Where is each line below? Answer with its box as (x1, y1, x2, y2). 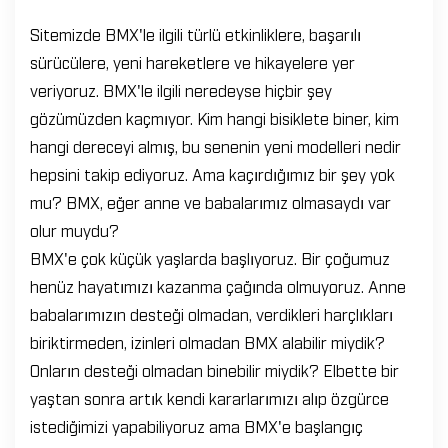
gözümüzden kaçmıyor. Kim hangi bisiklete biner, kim (30, 108, 399, 128)
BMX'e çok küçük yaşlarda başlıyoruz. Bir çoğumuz (30, 248, 390, 268)
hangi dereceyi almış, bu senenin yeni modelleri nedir (30, 136, 401, 156)
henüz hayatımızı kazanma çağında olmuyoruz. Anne (30, 276, 406, 296)
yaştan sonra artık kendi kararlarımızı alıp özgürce (30, 388, 389, 408)
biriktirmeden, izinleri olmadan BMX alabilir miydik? (30, 332, 385, 352)
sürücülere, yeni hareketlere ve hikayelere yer (30, 52, 355, 72)
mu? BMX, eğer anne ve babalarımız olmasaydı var (30, 192, 391, 212)
